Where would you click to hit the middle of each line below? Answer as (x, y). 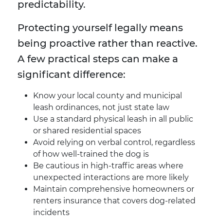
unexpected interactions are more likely (111, 178)
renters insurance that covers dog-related (114, 201)
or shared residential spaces (87, 131)
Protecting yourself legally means (100, 28)
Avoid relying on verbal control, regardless (114, 143)
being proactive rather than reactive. (108, 44)
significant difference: (72, 75)
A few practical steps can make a (98, 59)
